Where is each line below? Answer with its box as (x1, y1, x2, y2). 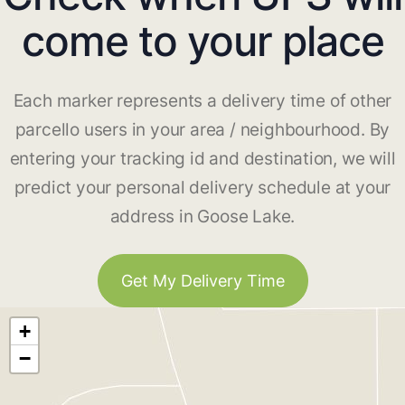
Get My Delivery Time (120, 271, 285, 291)
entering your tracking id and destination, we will (9, 148, 396, 170)
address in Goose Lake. (109, 206, 296, 228)
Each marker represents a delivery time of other (13, 90, 392, 112)
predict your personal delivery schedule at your (14, 177, 391, 199)
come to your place (21, 15, 384, 67)
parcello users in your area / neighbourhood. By (14, 119, 391, 141)
